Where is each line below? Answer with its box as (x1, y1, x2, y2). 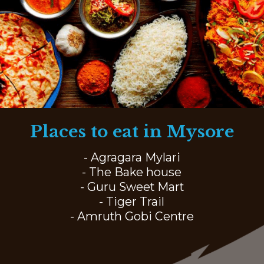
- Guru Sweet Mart (80, 179, 184, 194)
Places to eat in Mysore (29, 121, 234, 143)
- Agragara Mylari (83, 150, 180, 164)
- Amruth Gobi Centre (70, 209, 194, 223)
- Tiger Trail (99, 194, 165, 209)
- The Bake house (82, 164, 182, 179)
